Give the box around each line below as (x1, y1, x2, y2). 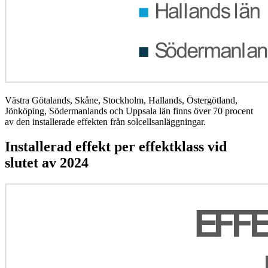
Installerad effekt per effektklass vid (5, 139, 227, 155)
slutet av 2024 (5, 155, 89, 171)
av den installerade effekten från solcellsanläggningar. (5, 116, 206, 127)
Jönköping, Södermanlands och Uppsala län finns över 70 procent (5, 105, 253, 116)
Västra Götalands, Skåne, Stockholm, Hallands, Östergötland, (5, 95, 237, 105)
